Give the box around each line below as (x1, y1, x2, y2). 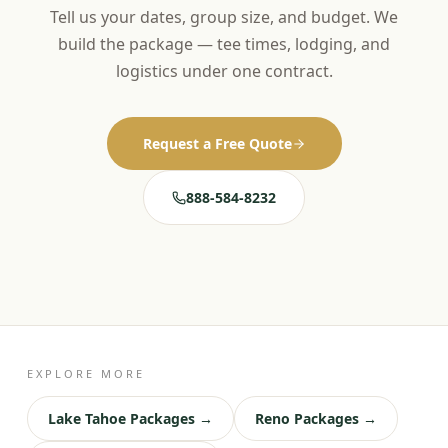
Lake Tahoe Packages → (47, 409, 213, 428)
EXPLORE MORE (26, 366, 145, 381)
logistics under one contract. (115, 60, 333, 82)
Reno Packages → (254, 409, 377, 428)
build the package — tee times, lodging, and (58, 33, 390, 55)
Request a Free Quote (142, 134, 292, 153)
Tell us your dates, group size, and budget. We (50, 6, 398, 28)
